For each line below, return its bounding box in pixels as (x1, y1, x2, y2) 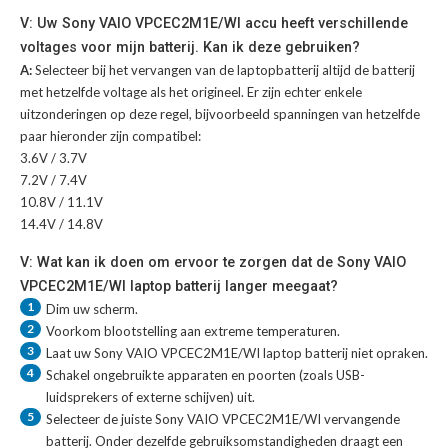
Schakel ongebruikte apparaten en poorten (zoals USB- (46, 367, 365, 384)
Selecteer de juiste (46, 411, 155, 428)
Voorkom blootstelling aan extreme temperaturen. (46, 323, 340, 340)
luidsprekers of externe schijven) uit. (46, 389, 255, 406)
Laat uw (46, 345, 94, 362)
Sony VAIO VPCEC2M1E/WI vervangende (155, 411, 400, 428)
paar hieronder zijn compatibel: (20, 128, 201, 145)
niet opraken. (348, 345, 428, 362)
